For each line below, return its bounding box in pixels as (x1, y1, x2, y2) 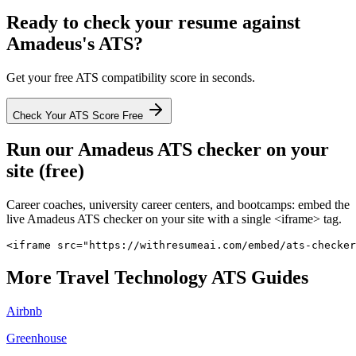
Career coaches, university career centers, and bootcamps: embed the (6, 198, 350, 212)
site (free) (6, 161, 84, 182)
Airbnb (6, 304, 42, 319)
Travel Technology (56, 267, 207, 288)
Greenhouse (6, 331, 67, 346)
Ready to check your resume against (6, 11, 300, 33)
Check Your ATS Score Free (13, 109, 146, 122)
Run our (6, 139, 78, 161)
